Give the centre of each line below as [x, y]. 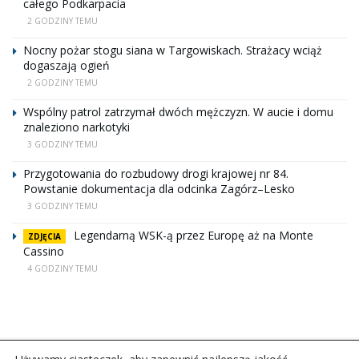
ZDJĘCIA [44, 236]
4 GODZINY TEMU [63, 268]
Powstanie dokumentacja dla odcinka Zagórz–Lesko [159, 188]
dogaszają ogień [67, 65]
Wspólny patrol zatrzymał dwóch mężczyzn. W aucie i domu [178, 111]
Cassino [44, 251]
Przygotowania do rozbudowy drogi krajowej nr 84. [156, 173]
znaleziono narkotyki [77, 127]
